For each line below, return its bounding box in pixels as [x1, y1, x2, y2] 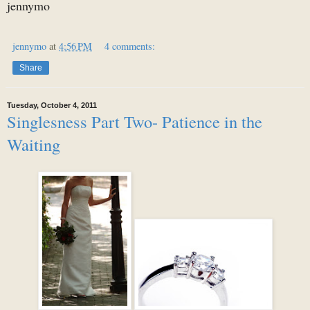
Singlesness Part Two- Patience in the [7, 109, 262, 133]
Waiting [7, 132, 60, 156]
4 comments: [104, 39, 156, 53]
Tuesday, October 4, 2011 [7, 101, 97, 110]
